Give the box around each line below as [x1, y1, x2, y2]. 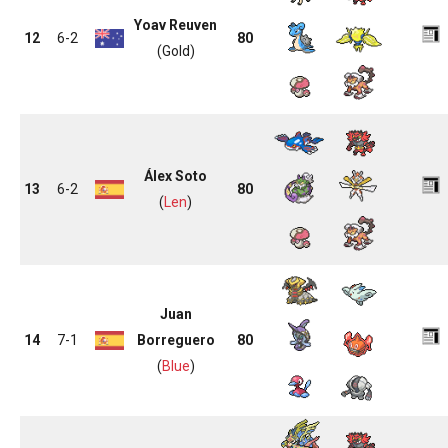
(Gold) [156, 43, 195, 59]
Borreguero [136, 332, 215, 348]
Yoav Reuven [134, 17, 217, 33]
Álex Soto [144, 168, 207, 184]
